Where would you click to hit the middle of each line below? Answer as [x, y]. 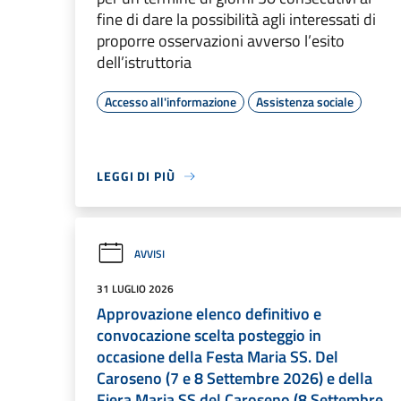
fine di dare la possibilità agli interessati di [236, 19]
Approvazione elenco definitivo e [209, 314]
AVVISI [149, 253]
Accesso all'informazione [171, 102]
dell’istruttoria [144, 62]
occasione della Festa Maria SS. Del [218, 357]
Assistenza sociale [305, 102]
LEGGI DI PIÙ [136, 176]
